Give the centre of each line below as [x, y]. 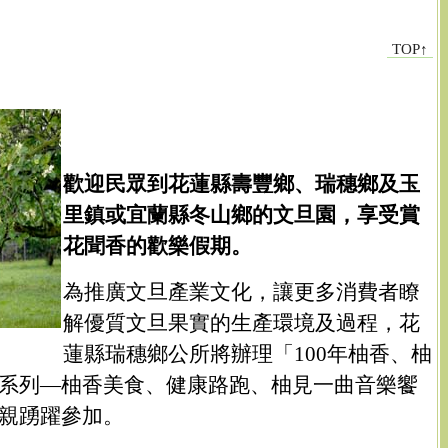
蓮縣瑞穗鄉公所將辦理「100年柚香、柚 [247, 353]
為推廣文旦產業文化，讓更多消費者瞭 [241, 291]
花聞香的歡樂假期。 [157, 245]
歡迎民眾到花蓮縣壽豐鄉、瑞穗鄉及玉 [241, 183]
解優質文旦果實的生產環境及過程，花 [241, 322]
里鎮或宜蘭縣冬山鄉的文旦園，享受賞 [241, 214]
